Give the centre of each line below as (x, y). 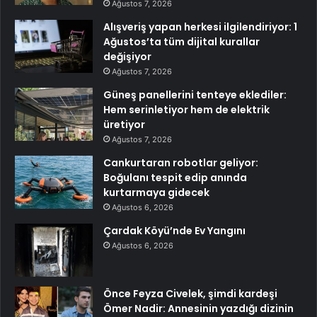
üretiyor (124, 124)
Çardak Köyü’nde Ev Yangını (174, 230)
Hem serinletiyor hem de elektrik (186, 109)
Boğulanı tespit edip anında (175, 177)
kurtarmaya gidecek (156, 192)
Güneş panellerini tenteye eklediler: (195, 94)
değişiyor (127, 56)
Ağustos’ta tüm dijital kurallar (181, 41)
